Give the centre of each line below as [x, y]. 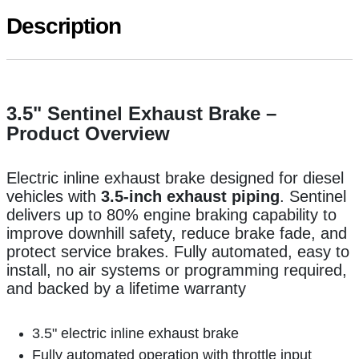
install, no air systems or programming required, [177, 270]
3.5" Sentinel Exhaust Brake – [141, 114]
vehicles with [54, 197]
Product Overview [88, 134]
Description [64, 26]
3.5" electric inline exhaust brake [135, 334]
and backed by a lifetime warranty [126, 289]
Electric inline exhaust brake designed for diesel [175, 178]
